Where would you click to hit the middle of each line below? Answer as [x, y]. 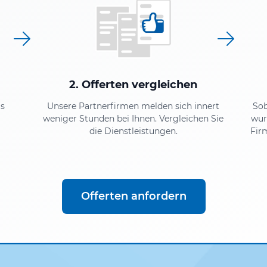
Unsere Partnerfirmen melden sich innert [133, 106]
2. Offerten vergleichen [133, 84]
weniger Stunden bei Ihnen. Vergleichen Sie [133, 118]
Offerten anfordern [133, 196]
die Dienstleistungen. [133, 131]
